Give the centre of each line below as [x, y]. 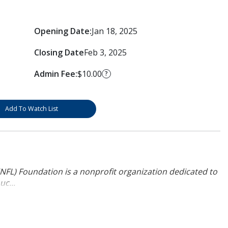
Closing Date [59, 52]
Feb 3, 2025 [105, 52]
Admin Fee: [55, 74]
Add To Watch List [31, 108]
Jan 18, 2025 [114, 31]
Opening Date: [63, 31]
